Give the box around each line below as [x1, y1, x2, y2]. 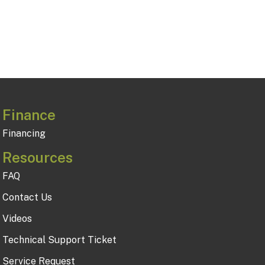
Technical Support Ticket [2, 234, 117, 245]
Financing [2, 127, 46, 139]
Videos [2, 212, 32, 224]
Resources [2, 148, 73, 166]
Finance [2, 106, 56, 123]
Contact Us [2, 191, 52, 203]
